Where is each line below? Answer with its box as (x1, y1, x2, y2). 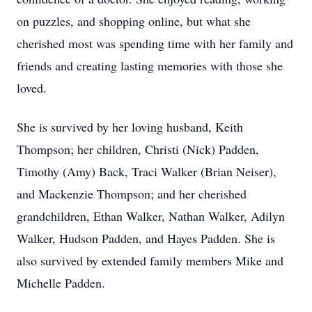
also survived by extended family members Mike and (17, 252, 283, 269)
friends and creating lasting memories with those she (17, 57, 283, 74)
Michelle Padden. (17, 274, 109, 291)
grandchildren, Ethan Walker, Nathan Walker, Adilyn (17, 208, 285, 224)
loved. (17, 79, 47, 96)
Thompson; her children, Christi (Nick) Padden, (17, 141, 259, 157)
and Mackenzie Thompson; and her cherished (17, 185, 247, 202)
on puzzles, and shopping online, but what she (17, 13, 251, 29)
